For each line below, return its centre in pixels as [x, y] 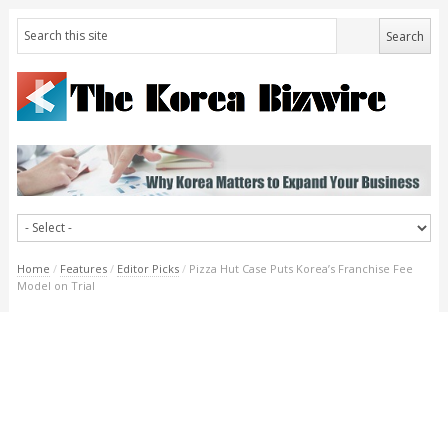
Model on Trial [55, 285]
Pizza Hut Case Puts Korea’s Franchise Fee [300, 268]
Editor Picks [147, 268]
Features [83, 268]
